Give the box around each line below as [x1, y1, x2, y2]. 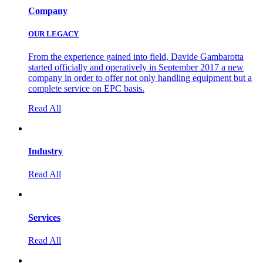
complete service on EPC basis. [28, 83, 144, 93]
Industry [28, 146, 63, 157]
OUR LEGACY [28, 29, 79, 38]
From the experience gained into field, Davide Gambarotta [28, 51, 244, 62]
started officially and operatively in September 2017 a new [28, 62, 244, 72]
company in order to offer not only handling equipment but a [28, 72, 252, 83]
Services [28, 212, 60, 222]
